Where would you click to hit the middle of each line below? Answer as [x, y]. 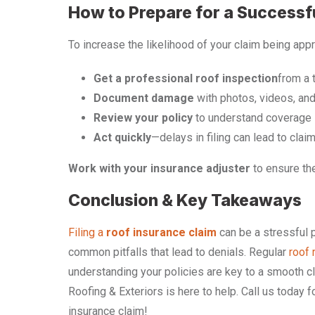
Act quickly [122, 138]
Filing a [87, 233]
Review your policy [143, 118]
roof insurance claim [161, 233]
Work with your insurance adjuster [159, 169]
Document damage [144, 98]
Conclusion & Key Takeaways [185, 201]
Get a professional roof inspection [186, 79]
